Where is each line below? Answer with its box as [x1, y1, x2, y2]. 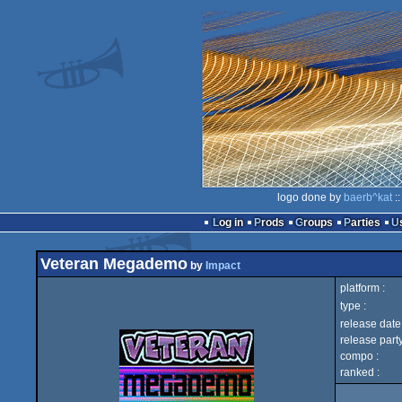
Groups [302, 216, 333, 229]
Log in [218, 216, 243, 229]
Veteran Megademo [40, 255, 188, 273]
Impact [205, 259, 240, 272]
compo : [340, 350, 379, 363]
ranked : [340, 366, 380, 379]
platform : [340, 282, 385, 294]
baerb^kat [344, 191, 392, 204]
